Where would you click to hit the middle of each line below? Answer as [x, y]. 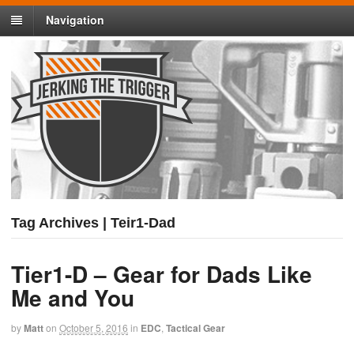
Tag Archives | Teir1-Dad [93, 223]
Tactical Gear [196, 328]
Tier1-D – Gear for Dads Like [162, 274]
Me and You [73, 298]
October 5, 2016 [94, 328]
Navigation [75, 20]
